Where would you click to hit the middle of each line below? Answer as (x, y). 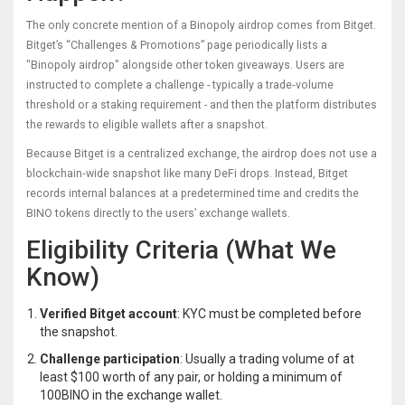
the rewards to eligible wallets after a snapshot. (147, 125)
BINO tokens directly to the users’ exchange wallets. (158, 214)
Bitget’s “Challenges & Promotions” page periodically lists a (177, 46)
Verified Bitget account (108, 314)
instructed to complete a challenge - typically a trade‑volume (180, 85)
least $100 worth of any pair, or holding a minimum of (191, 377)
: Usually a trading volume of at (267, 359)
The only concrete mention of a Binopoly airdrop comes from (185, 26)
